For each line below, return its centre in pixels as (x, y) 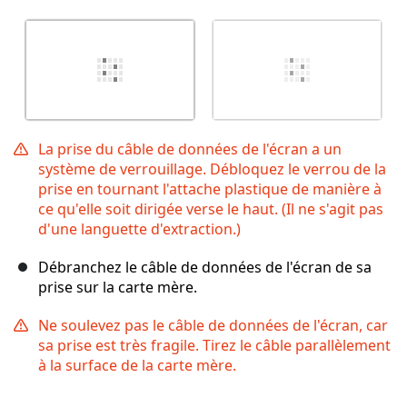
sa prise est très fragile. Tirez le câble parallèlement (214, 346)
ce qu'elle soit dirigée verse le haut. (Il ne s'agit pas (211, 209)
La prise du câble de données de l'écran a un (190, 149)
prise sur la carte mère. (118, 288)
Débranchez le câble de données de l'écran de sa (205, 268)
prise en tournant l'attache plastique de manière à (210, 189)
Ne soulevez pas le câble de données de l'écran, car (213, 326)
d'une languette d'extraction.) (139, 229)
